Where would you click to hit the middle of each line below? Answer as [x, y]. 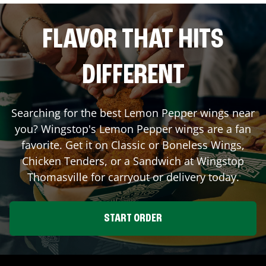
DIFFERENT [133, 76]
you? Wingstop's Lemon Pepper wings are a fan [133, 129]
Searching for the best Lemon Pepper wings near [133, 113]
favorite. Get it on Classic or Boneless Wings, [133, 145]
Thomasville [57, 177]
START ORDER [133, 218]
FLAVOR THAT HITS [133, 40]
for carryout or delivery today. [163, 177]
